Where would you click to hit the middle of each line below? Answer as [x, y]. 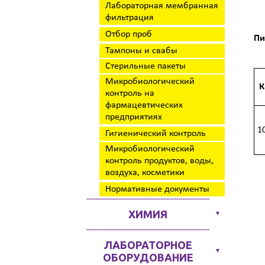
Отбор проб [129, 34]
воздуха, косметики [145, 173]
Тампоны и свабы [141, 51]
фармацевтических [144, 105]
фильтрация [130, 18]
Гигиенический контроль [156, 134]
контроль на [130, 93]
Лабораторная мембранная [162, 6]
